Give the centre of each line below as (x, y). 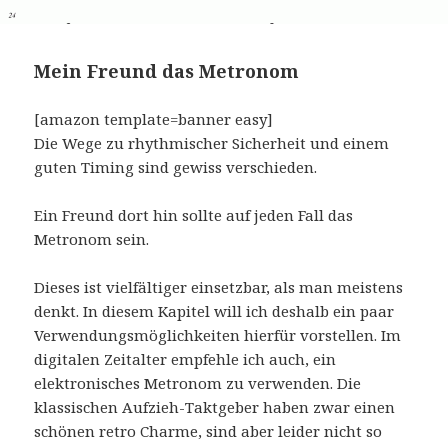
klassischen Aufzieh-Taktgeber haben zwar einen (215, 406)
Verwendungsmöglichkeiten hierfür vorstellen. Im (218, 334)
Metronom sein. (92, 238)
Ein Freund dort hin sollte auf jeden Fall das (194, 214)
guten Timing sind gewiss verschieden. (176, 166)
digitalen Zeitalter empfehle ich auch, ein (185, 358)
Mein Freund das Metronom (167, 70)
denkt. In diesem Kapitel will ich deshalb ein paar (214, 310)
